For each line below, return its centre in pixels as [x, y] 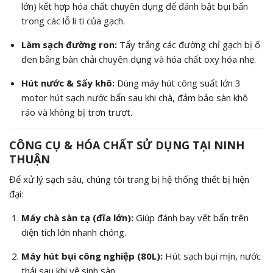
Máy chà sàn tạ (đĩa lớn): [77, 218]
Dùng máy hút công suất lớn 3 [177, 83]
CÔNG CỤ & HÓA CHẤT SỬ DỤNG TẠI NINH [127, 145]
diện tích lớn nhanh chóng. [73, 232]
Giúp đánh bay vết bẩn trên [191, 218]
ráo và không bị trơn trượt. [76, 112]
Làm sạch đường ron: [69, 45]
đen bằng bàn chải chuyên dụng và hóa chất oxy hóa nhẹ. [138, 59]
